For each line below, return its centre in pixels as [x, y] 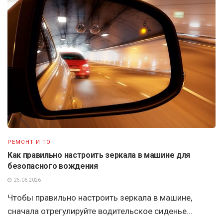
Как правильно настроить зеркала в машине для [99, 155]
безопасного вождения [53, 166]
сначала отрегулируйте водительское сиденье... [100, 211]
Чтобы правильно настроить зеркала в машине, [100, 197]
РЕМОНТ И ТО [29, 142]
